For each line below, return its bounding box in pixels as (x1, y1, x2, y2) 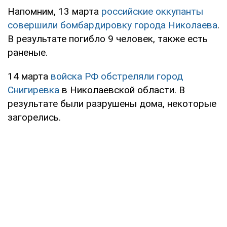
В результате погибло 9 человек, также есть (8, 33, 208, 45)
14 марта (8, 70, 51, 82)
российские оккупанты (101, 6, 203, 17)
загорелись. (8, 111, 61, 123)
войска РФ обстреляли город (51, 70, 183, 82)
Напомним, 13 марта (8, 6, 101, 17)
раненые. (8, 47, 48, 58)
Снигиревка (8, 84, 62, 96)
